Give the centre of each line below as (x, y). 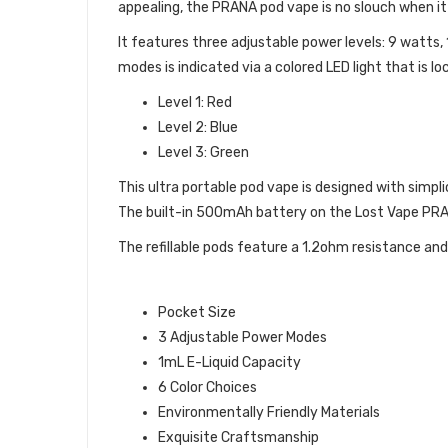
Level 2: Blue (198, 127)
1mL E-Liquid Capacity (229, 362)
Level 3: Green (203, 152)
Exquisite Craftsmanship (238, 437)
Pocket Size (197, 312)
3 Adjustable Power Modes (242, 337)
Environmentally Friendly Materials (269, 412)
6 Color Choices (207, 387)
